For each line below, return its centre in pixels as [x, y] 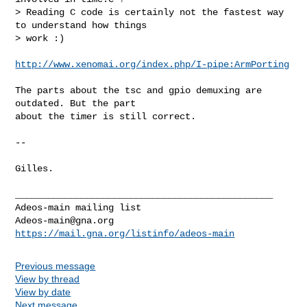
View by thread [48, 279]
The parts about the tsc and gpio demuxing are [139, 90]
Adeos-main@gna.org [65, 220]
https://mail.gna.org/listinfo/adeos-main [125, 233]
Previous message [56, 266]
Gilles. [35, 168]
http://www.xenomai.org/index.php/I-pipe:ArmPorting [152, 64]
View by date [43, 292]
